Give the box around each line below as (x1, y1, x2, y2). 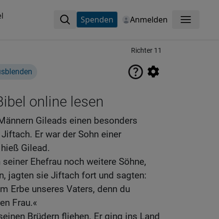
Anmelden (130, 14, 168, 25)
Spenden (80, 14, 113, 25)
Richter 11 (131, 46, 162, 55)
